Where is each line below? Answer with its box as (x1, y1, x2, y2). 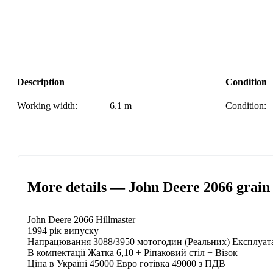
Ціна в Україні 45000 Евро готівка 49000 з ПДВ (27, 258, 225, 269)
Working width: (26, 101, 77, 112)
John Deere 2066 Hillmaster (27, 214, 135, 225)
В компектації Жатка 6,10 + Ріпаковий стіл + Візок (27, 247, 238, 258)
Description (17, 77, 65, 88)
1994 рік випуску (27, 225, 99, 236)
